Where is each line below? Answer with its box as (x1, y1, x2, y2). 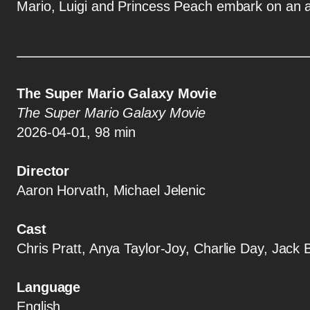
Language (17, 280, 81, 295)
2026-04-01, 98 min (17, 125, 136, 140)
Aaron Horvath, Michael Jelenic (17, 183, 206, 199)
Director (17, 163, 70, 179)
